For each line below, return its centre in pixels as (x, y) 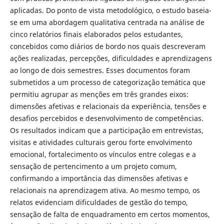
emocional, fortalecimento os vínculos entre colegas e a (103, 154)
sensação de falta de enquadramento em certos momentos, (110, 214)
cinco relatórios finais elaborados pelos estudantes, (96, 34)
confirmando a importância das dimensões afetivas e (99, 178)
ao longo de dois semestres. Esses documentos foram (100, 70)
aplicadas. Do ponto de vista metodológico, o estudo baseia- (110, 10)
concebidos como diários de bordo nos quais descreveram (107, 46)
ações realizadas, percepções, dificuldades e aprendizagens (111, 58)
